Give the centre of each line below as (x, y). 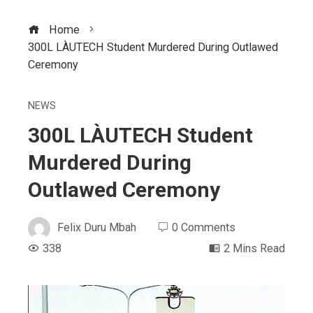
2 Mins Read (254, 248)
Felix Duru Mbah (97, 228)
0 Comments (204, 228)
